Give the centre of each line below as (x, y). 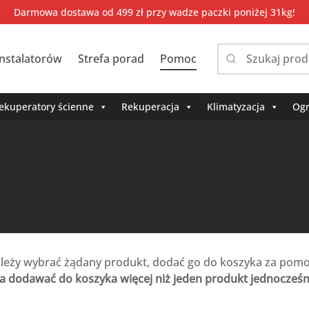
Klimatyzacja (236, 107)
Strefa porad (111, 59)
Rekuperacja (150, 107)
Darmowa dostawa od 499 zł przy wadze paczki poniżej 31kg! (154, 12)
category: (249, 99)
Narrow (245, 66)
